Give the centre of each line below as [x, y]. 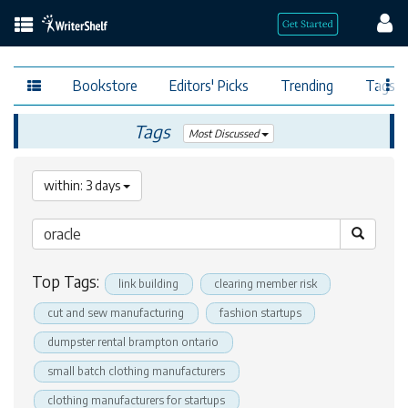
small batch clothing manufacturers [137, 371]
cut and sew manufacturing [116, 313]
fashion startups [260, 313]
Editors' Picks [209, 85]
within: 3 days [83, 185]
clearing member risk [265, 284]
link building [149, 284]
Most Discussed [225, 134]
